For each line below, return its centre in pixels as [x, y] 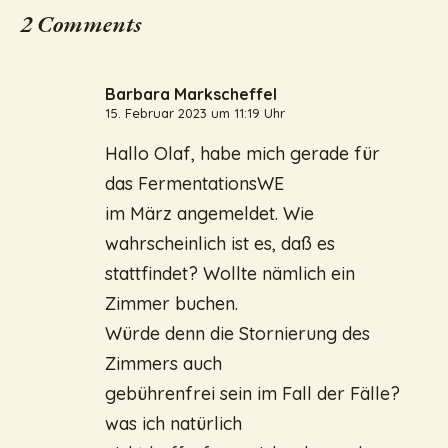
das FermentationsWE [194, 183]
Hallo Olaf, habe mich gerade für [242, 153]
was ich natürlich [173, 423]
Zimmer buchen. [171, 303]
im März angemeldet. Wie [209, 213]
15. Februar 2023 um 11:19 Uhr [195, 112]
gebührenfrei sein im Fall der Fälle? [252, 393]
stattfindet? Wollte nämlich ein [230, 273]
